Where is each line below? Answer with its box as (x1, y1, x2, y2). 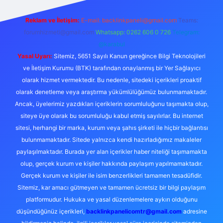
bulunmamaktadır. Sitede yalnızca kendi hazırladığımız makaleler (21, 136, 202, 143)
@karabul (98, 40, 125, 48)
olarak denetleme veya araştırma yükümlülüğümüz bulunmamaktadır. (16, 88, 207, 96)
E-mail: (81, 16, 102, 24)
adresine (181, 208, 207, 215)
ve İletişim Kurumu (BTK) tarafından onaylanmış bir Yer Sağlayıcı (22, 64, 201, 72)
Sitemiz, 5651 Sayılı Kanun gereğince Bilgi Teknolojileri (52, 52, 206, 60)
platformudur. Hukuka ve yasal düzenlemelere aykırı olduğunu (25, 196, 198, 203)
